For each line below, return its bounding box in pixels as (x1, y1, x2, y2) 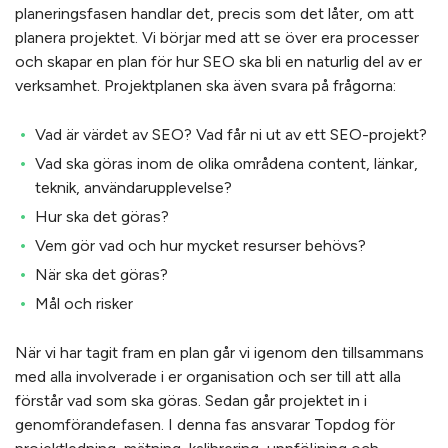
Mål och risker (35, 294, 133, 313)
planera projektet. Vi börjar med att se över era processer (15, 28, 419, 47)
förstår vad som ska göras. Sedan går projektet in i (15, 391, 367, 410)
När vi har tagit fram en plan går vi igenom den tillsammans (15, 343, 424, 362)
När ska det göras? (35, 265, 168, 284)
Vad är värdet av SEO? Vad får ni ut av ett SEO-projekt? (35, 125, 427, 144)
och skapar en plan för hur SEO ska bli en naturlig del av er (15, 52, 422, 71)
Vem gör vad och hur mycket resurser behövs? (35, 236, 366, 255)
